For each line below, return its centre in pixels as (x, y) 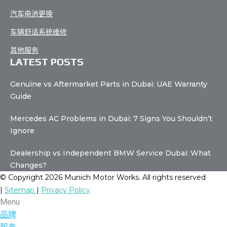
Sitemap (21, 190)
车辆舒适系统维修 (39, 32)
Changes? (28, 165)
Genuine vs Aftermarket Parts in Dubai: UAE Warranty (109, 84)
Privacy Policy (66, 190)
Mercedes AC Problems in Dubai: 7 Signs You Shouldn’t (111, 119)
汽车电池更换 (31, 14)
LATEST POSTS (47, 62)
